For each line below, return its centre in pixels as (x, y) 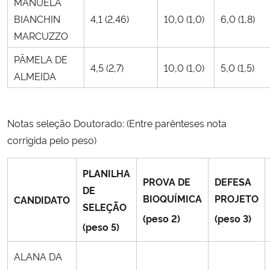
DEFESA (233, 181)
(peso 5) (101, 226)
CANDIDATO (42, 199)
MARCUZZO (41, 35)
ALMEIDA (35, 76)
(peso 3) (233, 218)
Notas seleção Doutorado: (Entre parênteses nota (117, 123)
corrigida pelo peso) (52, 140)
